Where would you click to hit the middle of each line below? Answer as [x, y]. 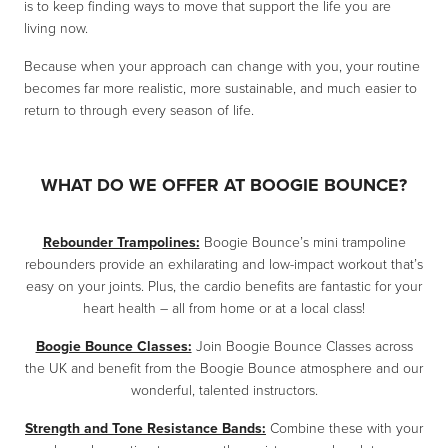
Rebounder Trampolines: [121, 243]
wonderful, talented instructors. [224, 391]
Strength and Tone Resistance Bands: [145, 429]
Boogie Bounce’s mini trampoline [302, 243]
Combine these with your [344, 429]
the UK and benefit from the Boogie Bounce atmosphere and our [224, 369]
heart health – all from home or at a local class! [224, 309]
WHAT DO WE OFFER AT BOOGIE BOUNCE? [224, 185]
